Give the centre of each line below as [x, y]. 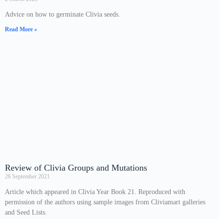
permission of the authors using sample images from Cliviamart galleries [105, 202]
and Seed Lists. [26, 212]
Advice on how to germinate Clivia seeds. [63, 14]
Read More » [21, 29]
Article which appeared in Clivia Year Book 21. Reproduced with [95, 192]
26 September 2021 [27, 176]
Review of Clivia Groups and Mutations [76, 168]
